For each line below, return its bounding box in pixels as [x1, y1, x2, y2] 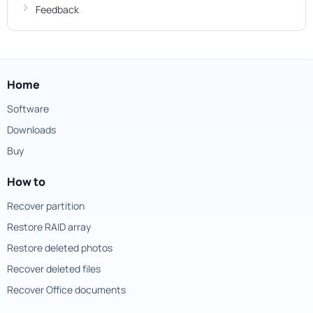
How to [7, 174, 45, 189]
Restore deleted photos [7, 241, 112, 254]
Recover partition [7, 199, 85, 212]
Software [7, 102, 49, 115]
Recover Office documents [7, 283, 126, 296]
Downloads [7, 123, 56, 136]
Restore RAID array [7, 220, 91, 233]
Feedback [36, 3, 79, 16]
